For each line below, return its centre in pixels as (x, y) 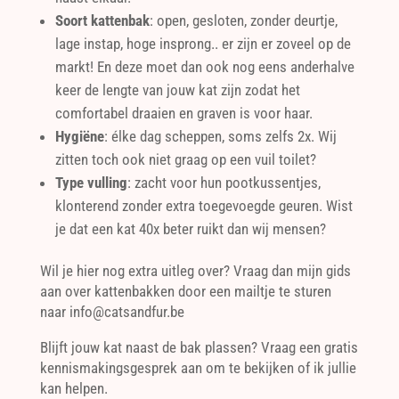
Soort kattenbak (102, 20)
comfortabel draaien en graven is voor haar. (183, 113)
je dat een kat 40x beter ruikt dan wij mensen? (190, 228)
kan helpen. (73, 388)
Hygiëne (79, 136)
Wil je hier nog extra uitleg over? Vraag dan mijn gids (195, 270)
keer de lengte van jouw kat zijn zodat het (177, 90)
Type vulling (91, 182)
